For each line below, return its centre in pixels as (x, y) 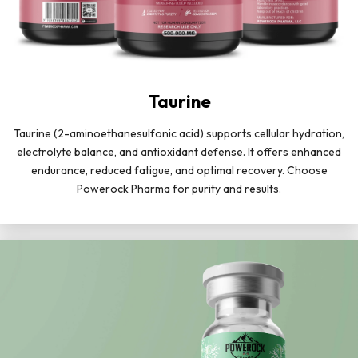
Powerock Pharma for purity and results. (179, 188)
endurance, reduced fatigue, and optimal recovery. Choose (179, 170)
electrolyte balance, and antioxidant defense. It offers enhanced (179, 151)
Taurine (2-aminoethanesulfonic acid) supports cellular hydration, (179, 133)
